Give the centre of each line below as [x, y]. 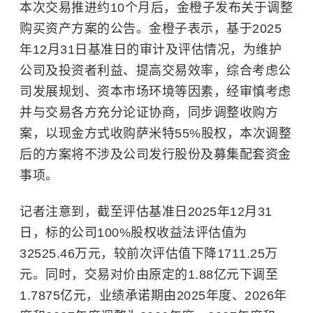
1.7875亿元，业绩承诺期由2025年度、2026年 [153, 296]
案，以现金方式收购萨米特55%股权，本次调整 [155, 133]
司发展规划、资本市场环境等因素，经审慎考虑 [155, 92]
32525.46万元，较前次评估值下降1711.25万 [149, 254]
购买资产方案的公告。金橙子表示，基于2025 [151, 29]
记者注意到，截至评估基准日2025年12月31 [146, 212]
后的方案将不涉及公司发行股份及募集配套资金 [155, 154]
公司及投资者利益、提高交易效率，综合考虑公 [155, 71]
